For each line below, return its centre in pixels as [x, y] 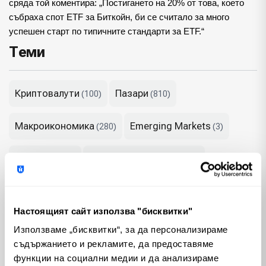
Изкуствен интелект [135, 159]
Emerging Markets [170, 126]
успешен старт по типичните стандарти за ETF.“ [107, 32]
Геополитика [44, 191]
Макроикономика [55, 126]
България [37, 159]
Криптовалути [47, 94]
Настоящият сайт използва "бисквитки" [103, 211]
